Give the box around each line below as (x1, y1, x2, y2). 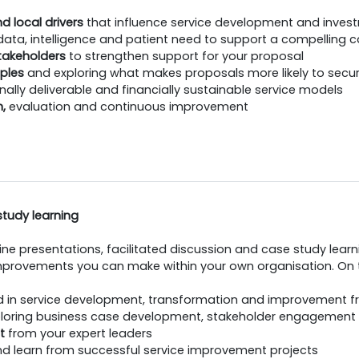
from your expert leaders (5, 325, 152, 341)
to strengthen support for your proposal (69, 48, 304, 64)
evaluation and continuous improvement (9, 99, 248, 115)
